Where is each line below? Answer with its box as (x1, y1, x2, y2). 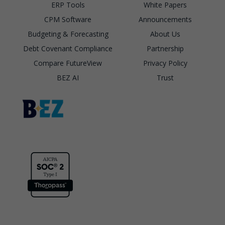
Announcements (139, 14, 192, 24)
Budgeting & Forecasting (27, 29, 108, 39)
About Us (150, 29, 180, 39)
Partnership (147, 43, 184, 53)
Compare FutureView (34, 58, 102, 68)
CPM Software (44, 14, 91, 24)
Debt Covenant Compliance (23, 43, 113, 53)
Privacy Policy (143, 58, 187, 68)
